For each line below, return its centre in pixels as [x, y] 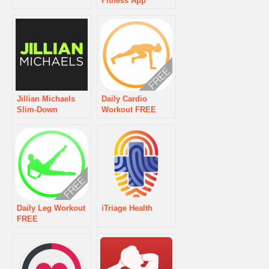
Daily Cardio [124, 99]
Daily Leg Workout [51, 208]
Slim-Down [37, 110]
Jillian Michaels [46, 99]
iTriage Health [127, 208]
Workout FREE [129, 110]
